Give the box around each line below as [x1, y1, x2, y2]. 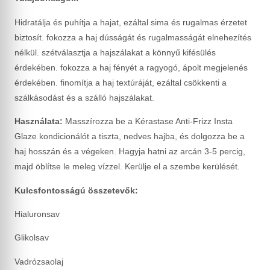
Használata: [14, 116, 63, 127]
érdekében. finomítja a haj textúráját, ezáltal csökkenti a [14, 77, 227, 87]
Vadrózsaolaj [14, 256, 63, 266]
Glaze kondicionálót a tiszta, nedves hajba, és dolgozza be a [14, 131, 245, 142]
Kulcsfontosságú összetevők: [14, 185, 138, 195]
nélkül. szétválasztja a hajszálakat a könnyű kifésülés [14, 47, 216, 57]
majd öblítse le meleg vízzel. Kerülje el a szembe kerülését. [14, 162, 240, 172]
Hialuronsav [14, 209, 60, 219]
